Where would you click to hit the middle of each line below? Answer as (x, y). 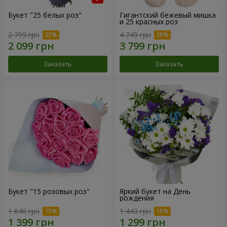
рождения (137, 198)
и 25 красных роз (149, 22)
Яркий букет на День (155, 191)
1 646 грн (24, 211)
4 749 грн (135, 35)
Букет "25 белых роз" (45, 15)
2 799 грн (24, 35)
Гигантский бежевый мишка (168, 15)
